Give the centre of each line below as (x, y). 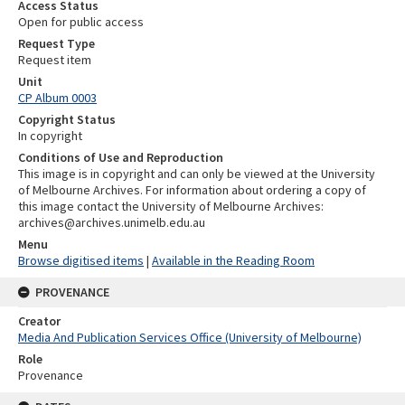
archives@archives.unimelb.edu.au (112, 222)
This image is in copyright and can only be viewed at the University (197, 174)
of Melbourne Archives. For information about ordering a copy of (192, 190)
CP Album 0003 (57, 98)
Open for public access (81, 22)
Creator (39, 321)
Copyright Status (67, 119)
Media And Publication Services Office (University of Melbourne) (190, 337)
